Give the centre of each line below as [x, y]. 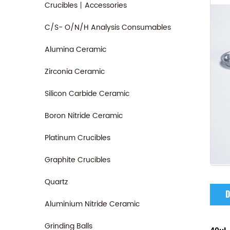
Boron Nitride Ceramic [84, 116]
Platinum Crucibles [78, 138]
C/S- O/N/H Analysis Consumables [108, 27]
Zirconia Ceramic [75, 72]
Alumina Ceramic [75, 50]
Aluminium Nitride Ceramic [92, 204]
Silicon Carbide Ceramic [87, 94]
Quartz [56, 182]
